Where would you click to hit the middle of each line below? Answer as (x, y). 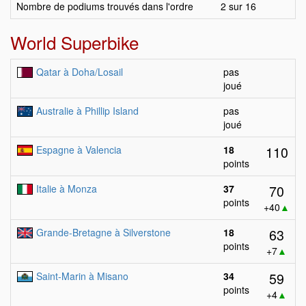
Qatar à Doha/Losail (80, 72)
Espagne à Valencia (79, 150)
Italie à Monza (67, 189)
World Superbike (74, 42)
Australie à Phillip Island (87, 111)
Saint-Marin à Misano (82, 276)
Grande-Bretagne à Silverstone (103, 232)
